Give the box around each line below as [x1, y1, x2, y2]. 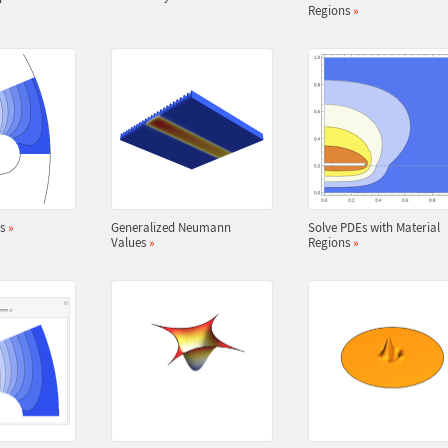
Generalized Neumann [110, 219, 231, 236]
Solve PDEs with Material [307, 219, 440, 236]
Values [110, 234, 149, 251]
